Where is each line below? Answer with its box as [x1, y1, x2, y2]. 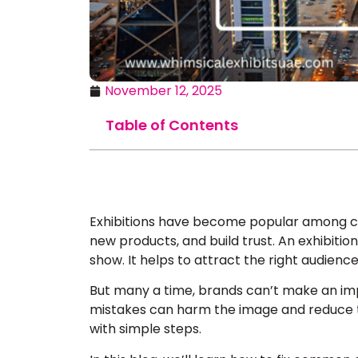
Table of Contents [105, 115, 238, 135]
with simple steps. [89, 320, 201, 339]
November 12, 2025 [105, 82, 222, 100]
